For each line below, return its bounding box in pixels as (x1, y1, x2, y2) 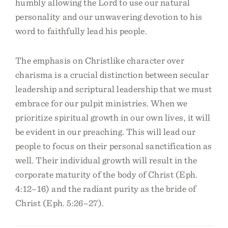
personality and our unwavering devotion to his (15, 11, 203, 22)
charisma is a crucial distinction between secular (15, 69, 209, 80)
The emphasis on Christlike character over (15, 55, 185, 66)
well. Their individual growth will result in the (15, 155, 197, 165)
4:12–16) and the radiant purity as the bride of (15, 183, 196, 194)
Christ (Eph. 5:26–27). (15, 197, 104, 208)
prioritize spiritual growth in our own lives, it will (15, 112, 211, 123)
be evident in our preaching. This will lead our (15, 126, 196, 137)
